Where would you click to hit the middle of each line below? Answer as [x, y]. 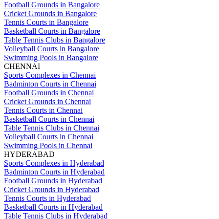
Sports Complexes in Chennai [50, 75]
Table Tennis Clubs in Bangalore [55, 40]
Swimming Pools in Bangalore [51, 57]
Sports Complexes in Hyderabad [54, 163]
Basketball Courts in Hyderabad [53, 207]
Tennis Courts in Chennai [43, 110]
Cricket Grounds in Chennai [47, 101]
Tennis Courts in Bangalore [46, 22]
